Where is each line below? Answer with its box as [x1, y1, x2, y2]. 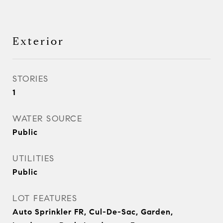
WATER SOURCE [12, 113, 82, 124]
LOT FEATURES [12, 193, 77, 204]
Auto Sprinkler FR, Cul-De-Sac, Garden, [12, 207, 173, 217]
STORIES [12, 74, 49, 84]
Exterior [12, 35, 64, 48]
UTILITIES [12, 153, 55, 164]
